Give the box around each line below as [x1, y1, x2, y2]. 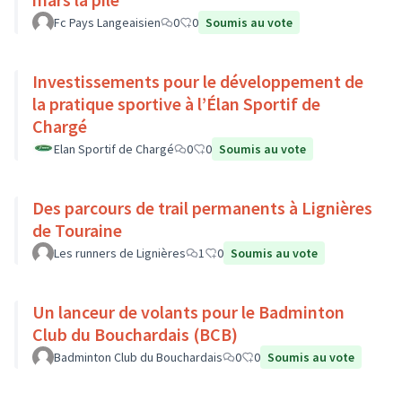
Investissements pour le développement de [32, 70, 363, 92]
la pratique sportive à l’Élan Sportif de [32, 92, 320, 115]
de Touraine [32, 219, 122, 241]
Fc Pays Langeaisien [54, 14, 161, 31]
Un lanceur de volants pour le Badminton [32, 301, 345, 323]
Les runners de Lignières [54, 245, 186, 261]
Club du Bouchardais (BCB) [32, 323, 238, 345]
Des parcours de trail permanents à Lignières [32, 197, 372, 219]
